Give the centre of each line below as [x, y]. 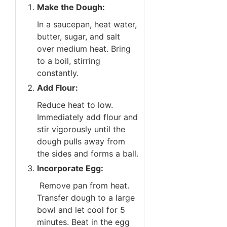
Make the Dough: [71, 7]
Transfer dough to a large [86, 198]
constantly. [58, 73]
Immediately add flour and [87, 117]
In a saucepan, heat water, [87, 25]
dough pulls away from [81, 142]
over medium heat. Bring [84, 49]
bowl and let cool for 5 [81, 210]
